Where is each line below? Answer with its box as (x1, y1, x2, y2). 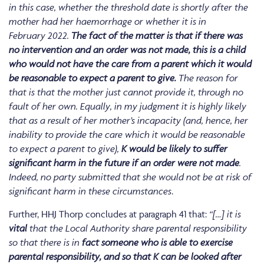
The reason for (176, 72, 238, 84)
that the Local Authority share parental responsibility (27, 222, 247, 235)
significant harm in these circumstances (9, 185, 171, 197)
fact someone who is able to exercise (82, 236, 233, 249)
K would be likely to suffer (121, 143, 227, 155)
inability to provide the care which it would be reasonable (9, 128, 245, 141)
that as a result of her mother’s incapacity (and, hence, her (9, 114, 248, 127)
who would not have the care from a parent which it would (9, 58, 252, 70)
